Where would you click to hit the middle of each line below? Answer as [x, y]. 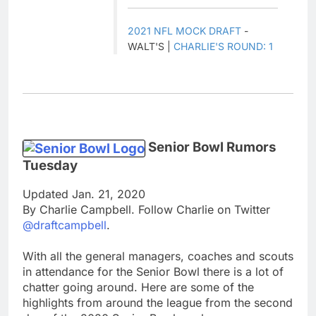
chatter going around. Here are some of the [138, 287]
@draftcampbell [65, 225]
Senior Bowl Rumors [212, 147]
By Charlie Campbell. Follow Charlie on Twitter [146, 210]
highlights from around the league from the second [158, 303]
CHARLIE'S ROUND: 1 [223, 46]
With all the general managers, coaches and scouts [158, 256]
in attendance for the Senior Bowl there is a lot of [153, 272]
